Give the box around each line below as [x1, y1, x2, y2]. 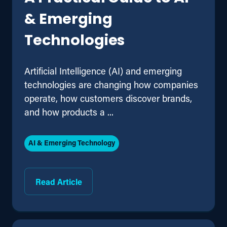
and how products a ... [24, 106, 113, 119]
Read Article [35, 176, 82, 187]
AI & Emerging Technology [28, 138, 115, 148]
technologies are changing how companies [24, 79, 198, 91]
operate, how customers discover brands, [24, 92, 192, 105]
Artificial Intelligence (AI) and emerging [24, 65, 182, 78]
